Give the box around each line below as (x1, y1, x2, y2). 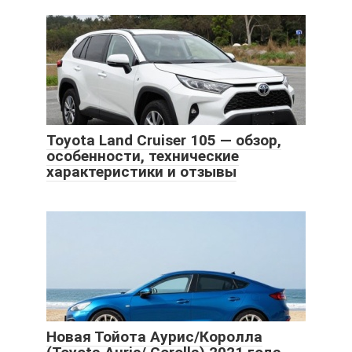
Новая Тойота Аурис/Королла (46, 328, 262, 346)
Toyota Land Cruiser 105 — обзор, (46, 131, 281, 150)
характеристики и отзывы (46, 163, 236, 181)
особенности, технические (46, 147, 239, 166)
